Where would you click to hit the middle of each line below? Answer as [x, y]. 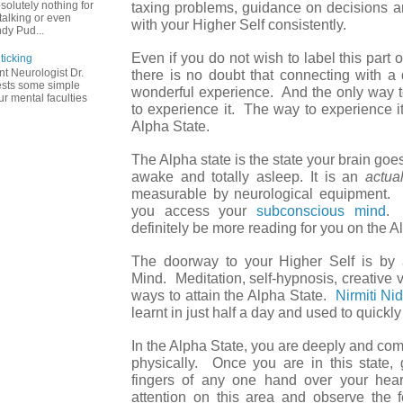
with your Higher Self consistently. [244, 24]
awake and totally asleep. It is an [249, 176]
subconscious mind [321, 210]
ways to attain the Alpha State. [233, 295]
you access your [194, 210]
